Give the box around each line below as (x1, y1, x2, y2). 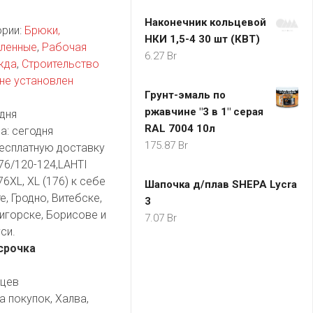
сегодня (11, 124, 53, 138)
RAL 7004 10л (145, 122, 215, 135)
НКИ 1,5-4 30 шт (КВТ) (145, 33, 260, 45)
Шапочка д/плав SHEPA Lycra (145, 178, 297, 191)
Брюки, (24, 23, 60, 37)
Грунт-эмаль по (145, 89, 226, 101)
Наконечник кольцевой (145, 16, 266, 29)
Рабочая (41, 40, 87, 54)
